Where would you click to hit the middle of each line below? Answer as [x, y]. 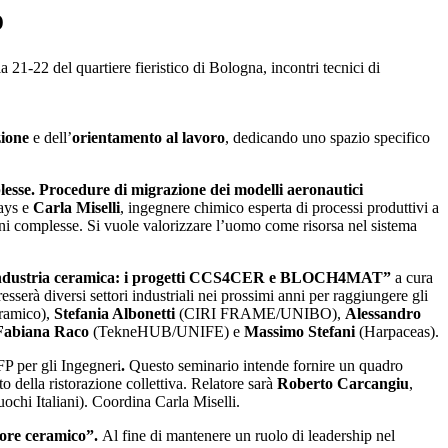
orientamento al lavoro [148, 138]
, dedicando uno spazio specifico [327, 138]
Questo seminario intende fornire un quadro [266, 366]
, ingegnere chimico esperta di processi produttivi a [279, 208]
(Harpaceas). [397, 332]
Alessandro [383, 314]
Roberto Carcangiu [343, 384]
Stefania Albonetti [114, 314]
